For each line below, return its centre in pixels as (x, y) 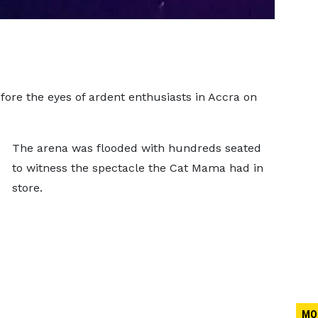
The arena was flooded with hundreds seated (136, 148)
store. (27, 188)
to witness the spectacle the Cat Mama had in (137, 168)
